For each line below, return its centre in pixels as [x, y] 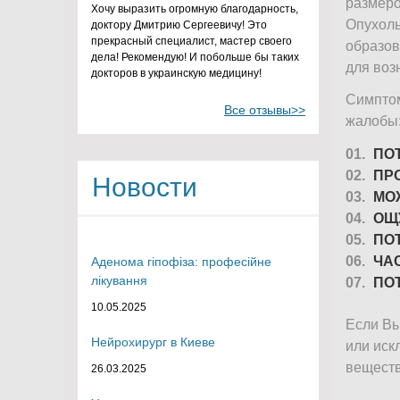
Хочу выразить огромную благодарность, [195, 8]
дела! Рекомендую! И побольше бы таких [195, 57]
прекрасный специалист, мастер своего [192, 41]
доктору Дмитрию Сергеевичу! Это [179, 25]
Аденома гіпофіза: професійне [181, 261]
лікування [119, 280]
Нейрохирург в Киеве [153, 342]
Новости [145, 187]
